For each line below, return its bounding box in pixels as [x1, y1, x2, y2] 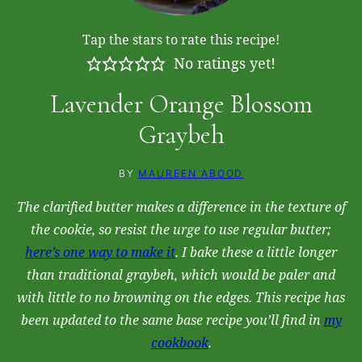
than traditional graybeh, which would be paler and [27, 265, 335, 284]
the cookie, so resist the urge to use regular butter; [31, 220, 331, 238]
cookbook [150, 333, 208, 351]
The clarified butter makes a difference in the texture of [16, 197, 346, 216]
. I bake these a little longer [175, 242, 337, 261]
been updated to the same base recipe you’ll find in [20, 310, 324, 329]
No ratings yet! [174, 53, 276, 73]
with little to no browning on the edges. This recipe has [17, 288, 345, 306]
